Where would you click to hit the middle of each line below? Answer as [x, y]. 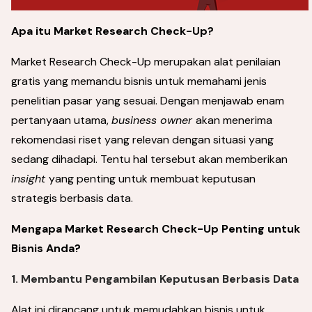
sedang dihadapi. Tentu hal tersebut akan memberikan [149, 159]
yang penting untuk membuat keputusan [152, 179]
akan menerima [234, 120]
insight [30, 179]
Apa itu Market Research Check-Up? [112, 31]
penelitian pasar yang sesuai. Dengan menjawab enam [148, 101]
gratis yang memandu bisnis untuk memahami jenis [139, 81]
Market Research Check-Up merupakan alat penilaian [146, 62]
